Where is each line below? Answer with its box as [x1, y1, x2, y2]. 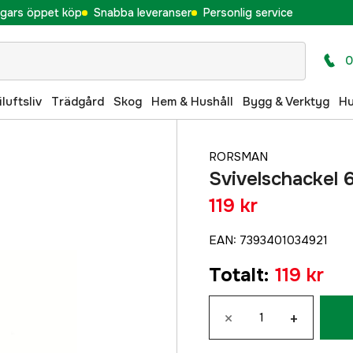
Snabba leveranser [93, 5, 191, 20]
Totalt [209, 263, 264, 287]
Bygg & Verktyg [243, 93, 329, 110]
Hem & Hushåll [151, 93, 233, 110]
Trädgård [51, 93, 104, 110]
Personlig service [203, 5, 293, 20]
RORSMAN [209, 149, 268, 165]
